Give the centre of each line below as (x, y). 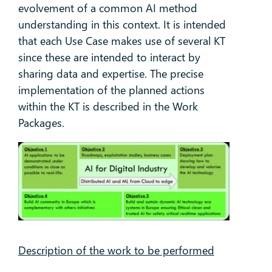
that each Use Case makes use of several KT (121, 41)
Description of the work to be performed (116, 250)
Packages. (41, 123)
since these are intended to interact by (109, 57)
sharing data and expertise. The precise (110, 74)
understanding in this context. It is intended (122, 25)
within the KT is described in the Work (108, 107)
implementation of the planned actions (111, 90)
